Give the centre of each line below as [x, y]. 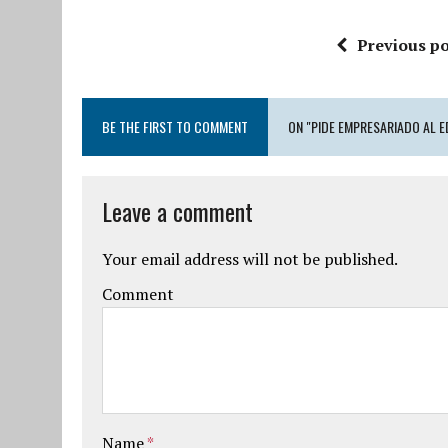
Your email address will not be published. [250, 258]
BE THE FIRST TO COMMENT [175, 126]
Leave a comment [177, 210]
